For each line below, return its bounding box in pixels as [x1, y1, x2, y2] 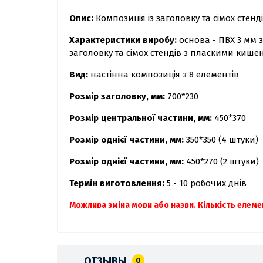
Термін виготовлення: [69, 178, 167, 189]
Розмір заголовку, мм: [69, 91, 167, 102]
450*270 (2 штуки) [186, 156, 261, 167]
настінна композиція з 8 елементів [90, 69, 239, 80]
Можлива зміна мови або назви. [69, 200, 198, 211]
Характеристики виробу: [69, 35, 179, 46]
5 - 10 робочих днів [167, 178, 247, 189]
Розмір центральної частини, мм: [69, 113, 214, 124]
